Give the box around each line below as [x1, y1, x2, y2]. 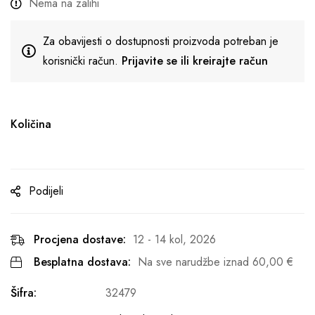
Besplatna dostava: [34, 254, 131, 270]
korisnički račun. [43, 53, 122, 69]
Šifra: [11, 285, 37, 301]
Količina [11, 116, 51, 132]
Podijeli [29, 183, 63, 199]
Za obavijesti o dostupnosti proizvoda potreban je [43, 33, 278, 49]
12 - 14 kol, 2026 [133, 231, 216, 247]
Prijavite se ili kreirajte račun [122, 53, 268, 69]
